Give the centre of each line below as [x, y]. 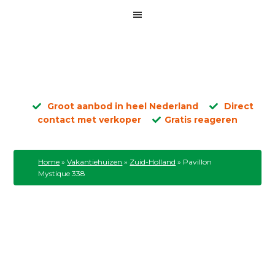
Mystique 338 [62, 173]
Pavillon [198, 162]
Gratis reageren [201, 120]
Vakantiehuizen [95, 162]
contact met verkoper [89, 120]
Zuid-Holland [153, 162]
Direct [238, 106]
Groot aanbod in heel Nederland [122, 106]
